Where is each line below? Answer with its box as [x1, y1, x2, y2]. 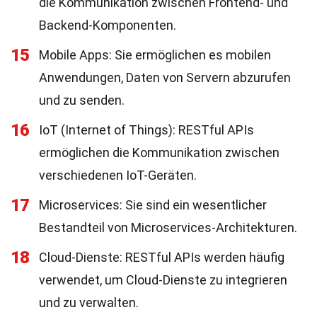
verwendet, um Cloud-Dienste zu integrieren [39, 272, 287, 287]
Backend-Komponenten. [39, 18, 176, 33]
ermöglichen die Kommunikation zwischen [39, 145, 279, 160]
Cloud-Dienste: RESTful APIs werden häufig [39, 250, 284, 265]
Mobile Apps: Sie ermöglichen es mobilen [39, 47, 271, 62]
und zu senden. [39, 93, 125, 108]
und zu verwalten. [39, 295, 139, 310]
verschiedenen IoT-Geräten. [39, 168, 197, 183]
